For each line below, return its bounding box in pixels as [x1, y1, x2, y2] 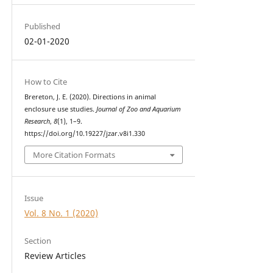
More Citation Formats [33, 149, 115, 161]
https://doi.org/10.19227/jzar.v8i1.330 [24, 129, 145, 138]
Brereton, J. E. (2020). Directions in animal [24, 92, 156, 101]
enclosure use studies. [24, 104, 96, 113]
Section [24, 235, 51, 247]
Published [24, 20, 60, 32]
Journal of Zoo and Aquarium [96, 104, 181, 113]
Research [24, 116, 50, 126]
